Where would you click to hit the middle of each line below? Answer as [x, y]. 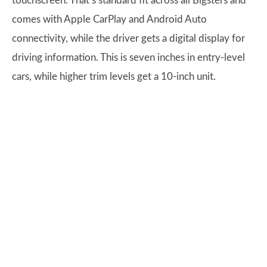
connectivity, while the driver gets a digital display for [128, 38]
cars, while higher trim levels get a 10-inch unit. [114, 77]
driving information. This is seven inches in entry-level [128, 58]
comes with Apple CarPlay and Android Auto [109, 19]
